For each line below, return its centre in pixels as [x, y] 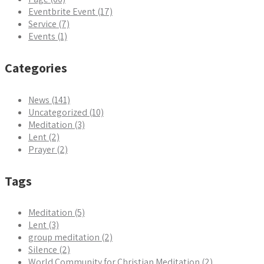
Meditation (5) [57, 213]
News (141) [49, 100]
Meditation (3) [57, 124]
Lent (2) [44, 137]
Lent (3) [44, 225]
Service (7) [49, 24]
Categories [36, 68]
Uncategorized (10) [66, 112]
